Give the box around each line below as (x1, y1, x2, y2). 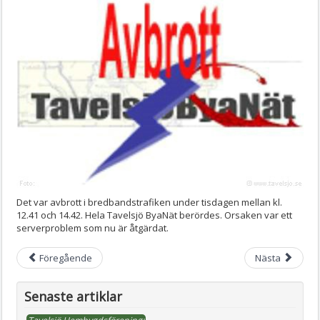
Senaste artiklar (24, 287, 122, 305)
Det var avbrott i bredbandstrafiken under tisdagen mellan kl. (16, 195, 282, 209)
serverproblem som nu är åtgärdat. (16, 221, 169, 234)
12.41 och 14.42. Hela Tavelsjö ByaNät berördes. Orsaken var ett (16, 208, 292, 221)
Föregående (39, 251, 92, 264)
